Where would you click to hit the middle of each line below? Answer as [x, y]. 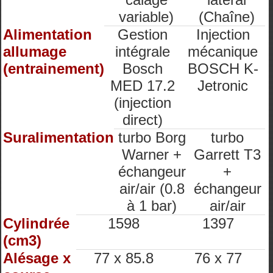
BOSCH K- [223, 69]
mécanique [223, 51]
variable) [146, 17]
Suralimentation [58, 137]
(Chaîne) [227, 17]
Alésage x [37, 258]
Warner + [152, 154]
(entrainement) [54, 69]
